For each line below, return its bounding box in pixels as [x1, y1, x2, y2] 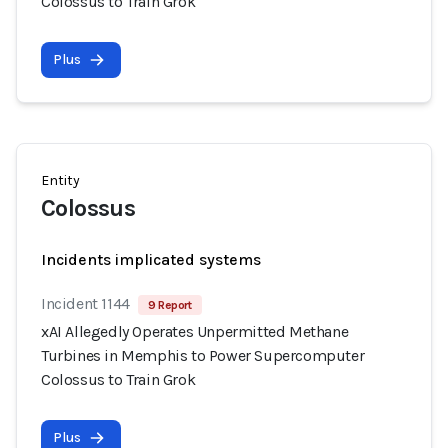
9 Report [147, 298, 192, 312]
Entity [41, 172, 80, 189]
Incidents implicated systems [41, 250, 261, 269]
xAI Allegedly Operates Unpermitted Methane [41, 322, 349, 341]
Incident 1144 [41, 294, 130, 313]
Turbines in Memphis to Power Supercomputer [41, 346, 365, 365]
